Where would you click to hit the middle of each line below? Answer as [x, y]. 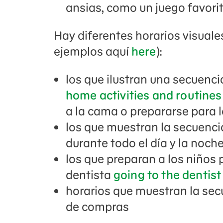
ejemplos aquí [93, 52]
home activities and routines [144, 95]
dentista [90, 175]
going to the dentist [167, 175]
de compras [97, 207]
